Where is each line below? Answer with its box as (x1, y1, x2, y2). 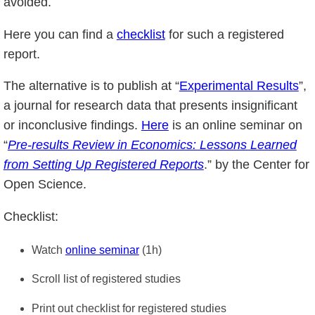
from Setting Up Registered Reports (3, 157, 204, 172)
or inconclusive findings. (3, 118, 141, 133)
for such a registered (165, 27, 284, 41)
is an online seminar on (168, 118, 302, 133)
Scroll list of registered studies (31, 273, 181, 285)
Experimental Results (179, 79, 299, 94)
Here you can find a (3, 27, 117, 41)
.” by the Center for (203, 157, 309, 172)
